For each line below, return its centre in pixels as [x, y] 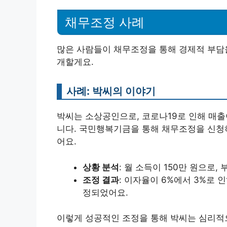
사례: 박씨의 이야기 [111, 91]
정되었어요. [105, 192]
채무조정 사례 [105, 23]
